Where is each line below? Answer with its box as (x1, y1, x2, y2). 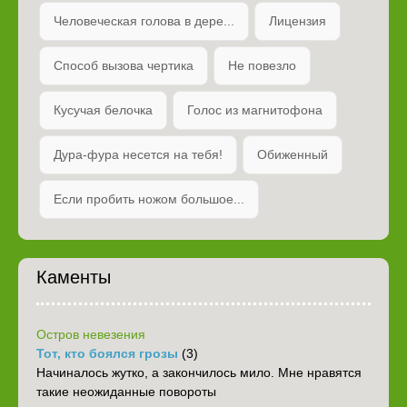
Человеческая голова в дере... (54, 13, 234, 28)
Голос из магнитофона (187, 102, 323, 117)
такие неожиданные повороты (36, 383, 216, 399)
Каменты (36, 266, 111, 287)
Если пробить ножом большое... (54, 191, 244, 206)
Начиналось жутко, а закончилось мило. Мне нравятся (36, 364, 362, 380)
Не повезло (228, 57, 296, 73)
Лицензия (269, 13, 326, 28)
